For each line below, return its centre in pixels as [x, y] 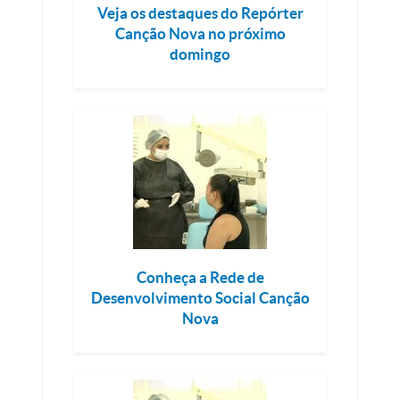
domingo [200, 54]
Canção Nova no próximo [200, 33]
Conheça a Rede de [200, 277]
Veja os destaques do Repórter [200, 13]
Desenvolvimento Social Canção [200, 298]
